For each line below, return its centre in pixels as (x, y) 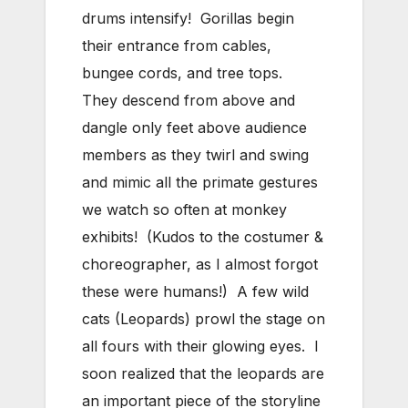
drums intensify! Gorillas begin (188, 19)
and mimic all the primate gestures (200, 183)
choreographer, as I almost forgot (200, 265)
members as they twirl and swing (195, 155)
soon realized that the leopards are (203, 374)
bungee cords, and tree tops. (184, 73)
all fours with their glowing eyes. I (200, 347)
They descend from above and (189, 101)
